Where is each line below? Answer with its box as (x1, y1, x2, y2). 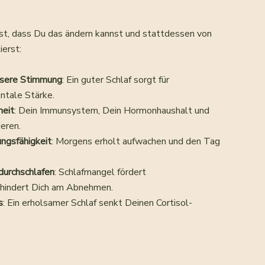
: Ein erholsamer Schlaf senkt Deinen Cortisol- (3, 196, 193, 209)
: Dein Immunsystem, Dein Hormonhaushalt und (14, 104, 210, 117)
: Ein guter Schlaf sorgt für (62, 73, 170, 86)
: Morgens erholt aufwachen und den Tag (51, 134, 221, 148)
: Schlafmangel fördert (54, 165, 147, 179)
